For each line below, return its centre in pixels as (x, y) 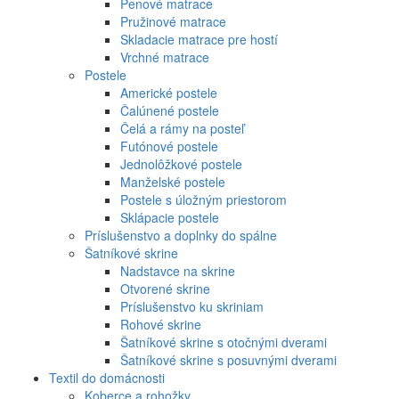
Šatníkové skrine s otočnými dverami (224, 342)
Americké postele (169, 92)
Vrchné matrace (165, 57)
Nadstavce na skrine (178, 270)
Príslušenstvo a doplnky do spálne (181, 235)
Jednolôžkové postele (181, 163)
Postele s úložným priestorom (204, 199)
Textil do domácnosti (107, 377)
